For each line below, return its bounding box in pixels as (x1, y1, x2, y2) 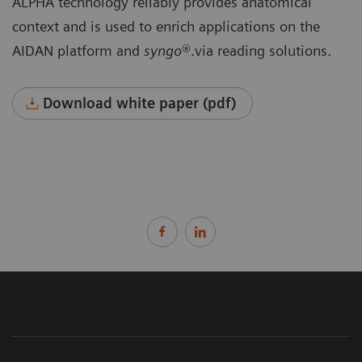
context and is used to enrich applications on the (12, 18, 320, 36)
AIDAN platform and (12, 42, 144, 60)
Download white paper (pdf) (43, 95, 237, 112)
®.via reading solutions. (182, 42, 331, 60)
